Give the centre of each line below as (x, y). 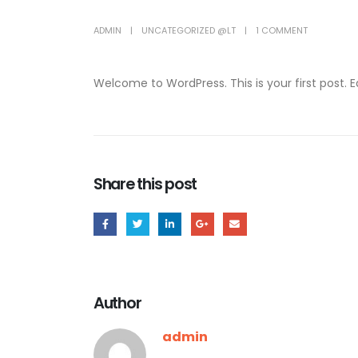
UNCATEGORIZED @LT (189, 30)
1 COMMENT (282, 30)
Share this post (145, 184)
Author (117, 302)
